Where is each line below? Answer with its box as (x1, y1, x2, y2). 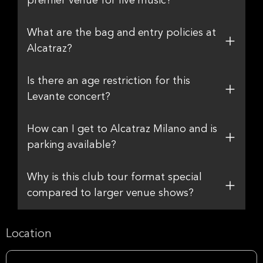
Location (6, 228, 52, 240)
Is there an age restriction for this (27, 76, 190, 86)
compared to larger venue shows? (27, 188, 194, 198)
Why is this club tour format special (27, 172, 202, 183)
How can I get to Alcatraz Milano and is (27, 124, 217, 134)
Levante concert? (27, 92, 110, 102)
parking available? (27, 140, 116, 150)
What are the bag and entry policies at (27, 28, 216, 38)
